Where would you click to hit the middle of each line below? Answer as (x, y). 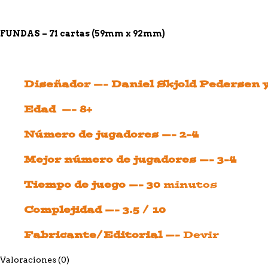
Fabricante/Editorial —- (103, 235)
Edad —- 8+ (58, 109)
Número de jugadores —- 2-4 (111, 134)
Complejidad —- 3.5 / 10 (95, 210)
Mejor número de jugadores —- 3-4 (130, 159)
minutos (190, 185)
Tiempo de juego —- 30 (94, 185)
